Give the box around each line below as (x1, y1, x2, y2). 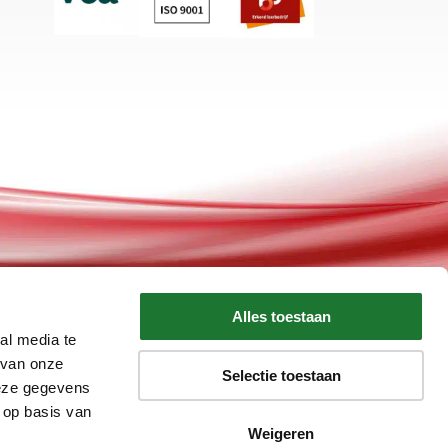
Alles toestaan (231, 308, 331, 325)
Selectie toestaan (221, 366, 341, 384)
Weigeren (248, 425, 314, 442)
